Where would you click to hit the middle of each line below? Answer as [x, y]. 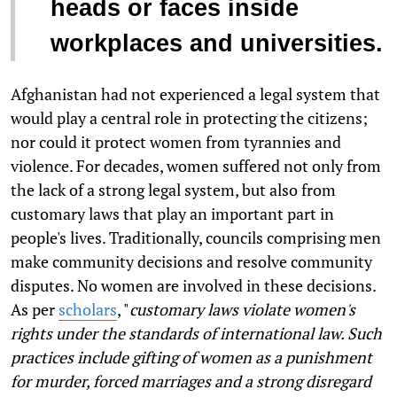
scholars [88, 310]
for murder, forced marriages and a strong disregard [191, 381]
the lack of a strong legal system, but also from [173, 190]
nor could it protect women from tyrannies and [176, 142]
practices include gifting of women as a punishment [191, 358]
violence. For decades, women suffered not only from [196, 166]
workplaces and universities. [217, 44]
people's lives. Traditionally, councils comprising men [196, 238]
